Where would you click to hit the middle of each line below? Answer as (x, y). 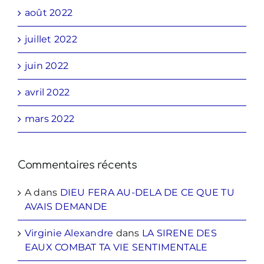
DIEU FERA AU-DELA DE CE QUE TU (147, 193)
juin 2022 (47, 66)
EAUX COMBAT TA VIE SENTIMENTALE (116, 247)
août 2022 (49, 13)
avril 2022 (47, 93)
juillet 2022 (51, 39)
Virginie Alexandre (69, 233)
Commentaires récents (77, 165)
